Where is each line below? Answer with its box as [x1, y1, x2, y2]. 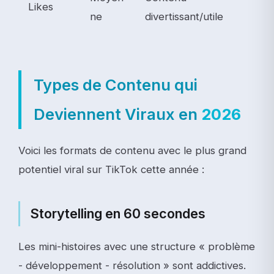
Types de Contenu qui [34, 75, 198, 94]
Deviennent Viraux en [34, 105, 201, 124]
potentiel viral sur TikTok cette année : [18, 163, 204, 176]
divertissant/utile [145, 10, 223, 23]
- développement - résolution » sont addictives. [18, 259, 246, 272]
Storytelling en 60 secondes [30, 206, 206, 221]
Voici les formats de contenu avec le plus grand [18, 144, 246, 157]
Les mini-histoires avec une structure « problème [18, 240, 255, 253]
